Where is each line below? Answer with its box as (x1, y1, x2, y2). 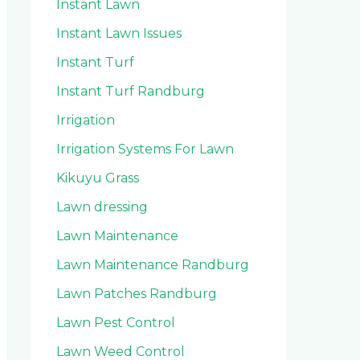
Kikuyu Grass (56, 170, 139, 186)
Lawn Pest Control (56, 314, 175, 330)
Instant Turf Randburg (56, 83, 205, 99)
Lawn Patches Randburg (56, 285, 217, 301)
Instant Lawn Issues (56, 25, 182, 41)
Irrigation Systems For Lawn (56, 141, 234, 157)
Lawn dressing (56, 198, 148, 215)
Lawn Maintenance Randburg (56, 256, 249, 272)
